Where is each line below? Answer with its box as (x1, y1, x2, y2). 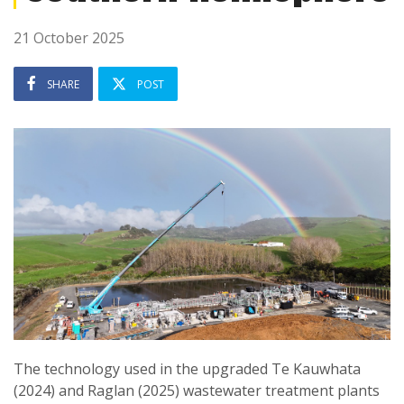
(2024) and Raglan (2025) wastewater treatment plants (14, 381, 380, 401)
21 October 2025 (14, 28, 124, 48)
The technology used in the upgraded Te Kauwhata (14, 359, 361, 380)
